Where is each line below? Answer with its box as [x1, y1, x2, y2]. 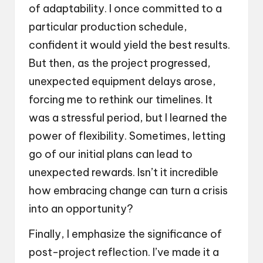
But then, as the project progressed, [29, 56, 211, 70]
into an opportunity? [29, 201, 133, 215]
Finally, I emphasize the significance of [29, 227, 222, 241]
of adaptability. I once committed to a [29, 1, 222, 15]
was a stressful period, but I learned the [29, 110, 227, 124]
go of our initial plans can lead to [29, 147, 193, 161]
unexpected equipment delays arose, [29, 74, 216, 88]
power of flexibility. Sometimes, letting [29, 129, 225, 143]
